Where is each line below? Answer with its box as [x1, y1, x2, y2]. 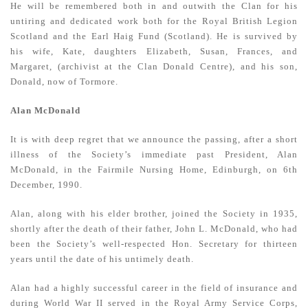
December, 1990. [10, 179, 82, 190]
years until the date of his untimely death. [10, 254, 194, 264]
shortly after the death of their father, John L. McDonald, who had [10, 223, 298, 234]
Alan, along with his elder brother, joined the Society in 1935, [10, 208, 298, 219]
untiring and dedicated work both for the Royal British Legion [10, 16, 298, 26]
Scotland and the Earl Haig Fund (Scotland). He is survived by [10, 31, 298, 41]
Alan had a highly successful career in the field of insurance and [10, 283, 298, 293]
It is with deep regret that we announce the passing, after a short [10, 134, 298, 144]
